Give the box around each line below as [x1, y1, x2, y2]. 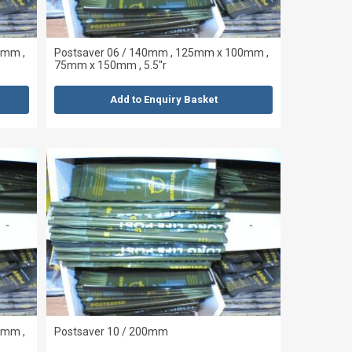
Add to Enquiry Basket [109, 93, 218, 106]
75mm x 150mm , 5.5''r [54, 59, 167, 72]
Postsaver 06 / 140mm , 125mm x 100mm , [54, 46, 269, 60]
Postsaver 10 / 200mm [54, 324, 169, 338]
